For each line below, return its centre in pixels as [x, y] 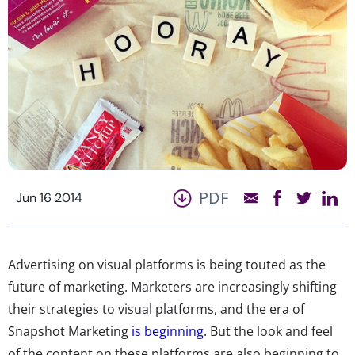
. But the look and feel [268, 331]
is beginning [168, 331]
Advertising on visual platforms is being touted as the [167, 264]
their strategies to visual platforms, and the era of [156, 309]
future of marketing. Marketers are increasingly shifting [172, 286]
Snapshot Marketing [70, 331]
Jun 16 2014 [49, 197]
